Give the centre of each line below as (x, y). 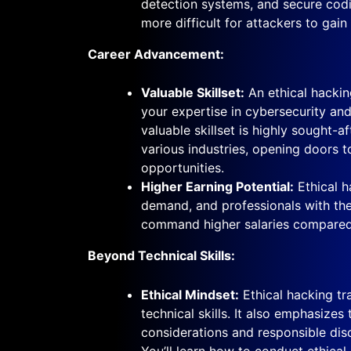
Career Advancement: (156, 54)
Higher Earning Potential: (217, 187)
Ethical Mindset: (190, 294)
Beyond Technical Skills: (161, 256)
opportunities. (183, 168)
